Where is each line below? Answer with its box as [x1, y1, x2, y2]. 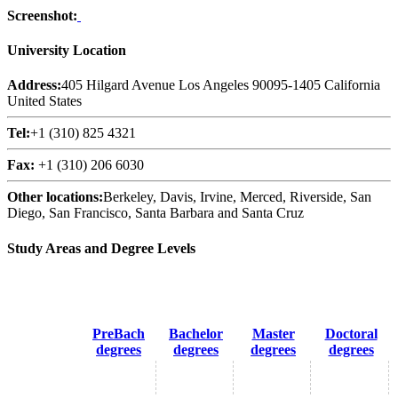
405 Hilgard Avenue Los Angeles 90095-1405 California [61, 77, 380, 93]
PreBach [92, 325, 145, 341]
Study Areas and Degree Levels [7, 240, 195, 256]
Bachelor [169, 325, 223, 341]
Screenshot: [7, 7, 77, 23]
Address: [7, 77, 61, 93]
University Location [7, 43, 126, 59]
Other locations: [7, 189, 103, 205]
